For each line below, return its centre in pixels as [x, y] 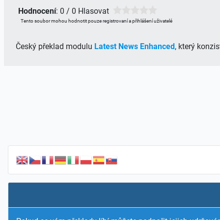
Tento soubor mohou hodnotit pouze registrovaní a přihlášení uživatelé [96, 21]
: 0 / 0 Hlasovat [84, 11]
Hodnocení [37, 11]
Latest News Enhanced [135, 46]
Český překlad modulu [55, 46]
